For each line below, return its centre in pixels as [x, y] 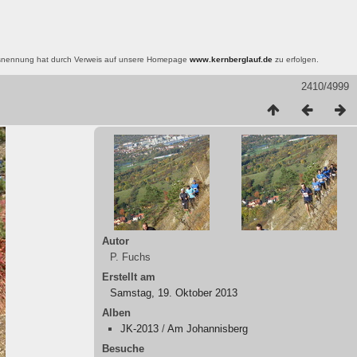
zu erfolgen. [296, 59]
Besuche [123, 348]
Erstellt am [129, 277]
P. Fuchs [130, 257]
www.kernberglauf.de [231, 59]
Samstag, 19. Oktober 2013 [174, 292]
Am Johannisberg [208, 328]
